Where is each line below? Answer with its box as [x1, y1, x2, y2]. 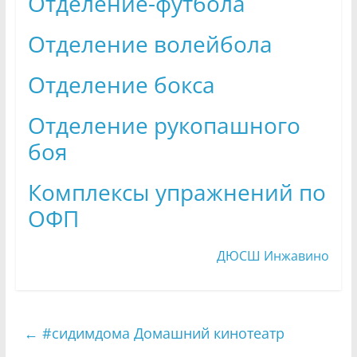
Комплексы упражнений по [27, 177, 326, 208]
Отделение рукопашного [27, 110, 300, 141]
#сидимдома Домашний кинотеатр [37, 324, 284, 343]
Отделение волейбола [27, 29, 273, 60]
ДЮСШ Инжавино [217, 247, 330, 265]
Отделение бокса [27, 69, 215, 100]
